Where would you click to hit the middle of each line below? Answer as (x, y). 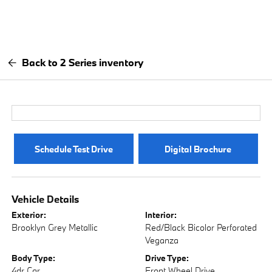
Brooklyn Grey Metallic (55, 227)
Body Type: (34, 258)
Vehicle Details (46, 199)
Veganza (162, 240)
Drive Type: (167, 258)
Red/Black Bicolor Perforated (201, 227)
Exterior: (29, 215)
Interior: (161, 215)
